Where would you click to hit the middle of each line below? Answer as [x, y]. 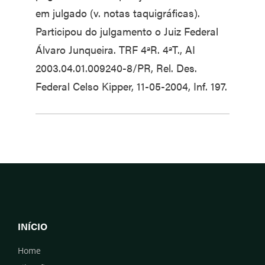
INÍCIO [33, 226]
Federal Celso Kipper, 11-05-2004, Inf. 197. [131, 86]
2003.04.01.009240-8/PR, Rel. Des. [116, 68]
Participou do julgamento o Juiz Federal [127, 31]
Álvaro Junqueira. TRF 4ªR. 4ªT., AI [115, 49]
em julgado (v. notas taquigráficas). [118, 13]
